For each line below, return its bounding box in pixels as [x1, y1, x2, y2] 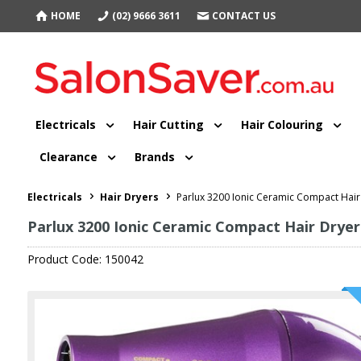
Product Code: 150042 [27, 251, 143, 267]
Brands [134, 148, 175, 164]
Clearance [39, 148, 98, 164]
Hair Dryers [99, 189, 159, 204]
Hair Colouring [240, 116, 323, 132]
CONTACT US [211, 9, 276, 23]
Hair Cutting [132, 116, 204, 132]
